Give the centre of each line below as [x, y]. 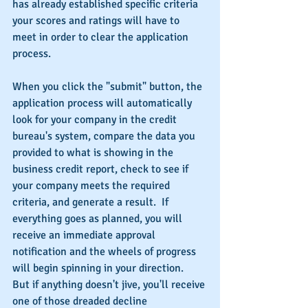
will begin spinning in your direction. [101, 268]
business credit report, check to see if [102, 169]
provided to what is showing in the [94, 153]
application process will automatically [103, 103]
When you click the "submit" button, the [109, 87]
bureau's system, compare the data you [105, 136]
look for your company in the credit [96, 120]
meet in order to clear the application [102, 37]
